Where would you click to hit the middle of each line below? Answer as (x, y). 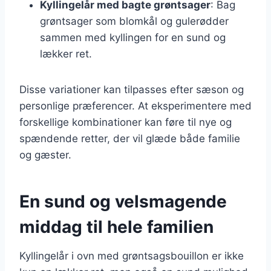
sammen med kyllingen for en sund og (133, 37)
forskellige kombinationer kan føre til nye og (126, 122)
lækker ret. (66, 54)
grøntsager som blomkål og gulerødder (134, 21)
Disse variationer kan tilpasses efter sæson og (132, 89)
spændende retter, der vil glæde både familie (130, 138)
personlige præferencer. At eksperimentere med (135, 106)
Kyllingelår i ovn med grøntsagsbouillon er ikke (132, 256)
